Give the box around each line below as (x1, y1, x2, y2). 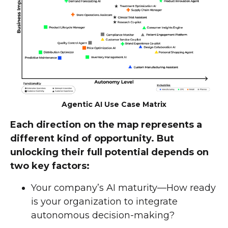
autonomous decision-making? (31, 209, 175, 221)
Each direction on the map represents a (10, 119, 202, 130)
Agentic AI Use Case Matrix (62, 99, 166, 109)
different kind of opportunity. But (10, 132, 174, 144)
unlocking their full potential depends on (10, 146, 209, 158)
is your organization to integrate (31, 195, 178, 207)
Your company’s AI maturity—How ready (31, 182, 216, 193)
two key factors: (10, 160, 90, 172)
